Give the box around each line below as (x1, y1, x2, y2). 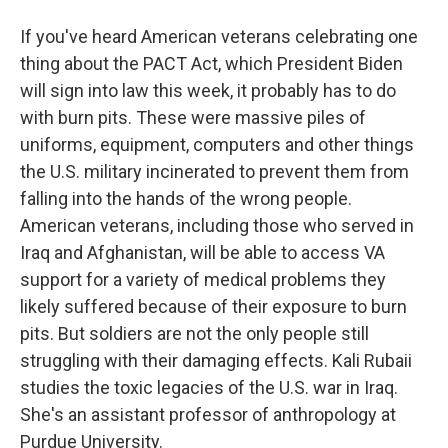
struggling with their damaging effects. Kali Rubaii (20, 350, 412, 371)
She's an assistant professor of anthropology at (20, 404, 396, 425)
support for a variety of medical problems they (20, 269, 386, 290)
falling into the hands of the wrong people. (20, 188, 352, 209)
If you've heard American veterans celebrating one (20, 26, 418, 47)
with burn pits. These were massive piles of (20, 107, 366, 128)
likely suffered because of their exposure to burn (20, 296, 407, 317)
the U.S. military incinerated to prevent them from (20, 161, 409, 182)
